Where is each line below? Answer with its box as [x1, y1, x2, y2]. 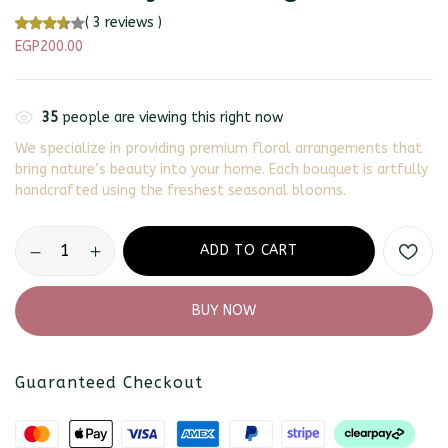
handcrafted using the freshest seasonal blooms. [15, 181, 346, 199]
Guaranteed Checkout [15, 372, 203, 392]
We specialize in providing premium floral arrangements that [15, 139, 422, 157]
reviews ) [101, 13, 162, 31]
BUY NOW [192, 301, 256, 319]
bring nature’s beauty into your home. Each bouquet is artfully [15, 160, 428, 178]
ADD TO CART [200, 241, 298, 259]
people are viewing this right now [58, 108, 283, 126]
